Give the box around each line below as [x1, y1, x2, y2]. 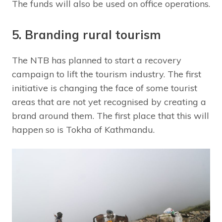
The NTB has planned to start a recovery [12, 55, 181, 66]
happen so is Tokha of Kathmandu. [12, 124, 155, 136]
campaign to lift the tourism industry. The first [12, 68, 201, 80]
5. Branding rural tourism [12, 27, 161, 43]
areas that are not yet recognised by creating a [12, 96, 206, 108]
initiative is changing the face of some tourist [12, 82, 197, 94]
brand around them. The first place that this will [12, 110, 209, 122]
